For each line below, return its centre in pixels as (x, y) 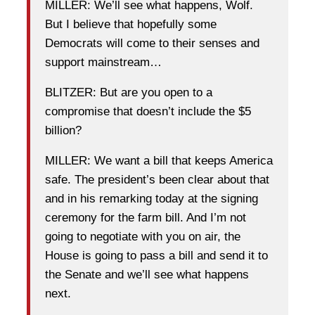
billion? (63, 130)
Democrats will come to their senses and (152, 43)
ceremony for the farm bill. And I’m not (146, 217)
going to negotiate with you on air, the (143, 236)
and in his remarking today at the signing (152, 198)
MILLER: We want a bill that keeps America (159, 160)
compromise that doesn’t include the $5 (148, 111)
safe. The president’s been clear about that (157, 179)
